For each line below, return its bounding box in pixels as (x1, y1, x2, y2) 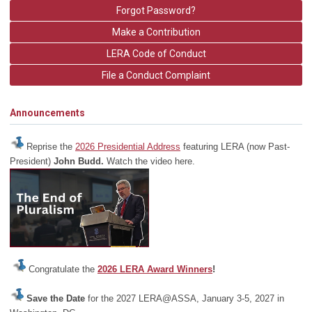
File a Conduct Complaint (102, 70, 210, 81)
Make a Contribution (111, 26, 201, 38)
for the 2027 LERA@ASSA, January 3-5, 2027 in (88, 293, 284, 304)
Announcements (10, 107, 85, 118)
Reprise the (24, 141, 75, 153)
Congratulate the (26, 263, 97, 274)
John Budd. (54, 156, 107, 167)
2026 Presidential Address (75, 141, 180, 153)
